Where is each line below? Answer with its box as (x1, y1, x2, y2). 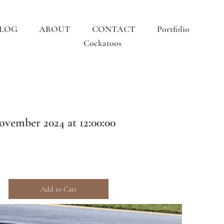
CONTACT (92, 23, 136, 34)
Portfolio (157, 23, 190, 34)
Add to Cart (40, 184, 76, 193)
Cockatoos (83, 37, 121, 48)
